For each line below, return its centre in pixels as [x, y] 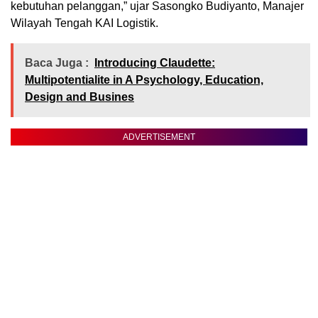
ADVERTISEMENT [159, 137]
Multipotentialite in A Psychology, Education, [144, 80]
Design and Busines [79, 97]
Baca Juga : [57, 63]
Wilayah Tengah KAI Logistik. [84, 23]
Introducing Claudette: [155, 63]
